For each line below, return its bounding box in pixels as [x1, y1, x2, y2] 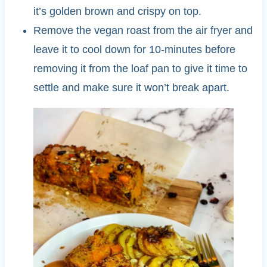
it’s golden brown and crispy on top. [33, 5, 201, 18]
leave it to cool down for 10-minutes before [33, 44, 235, 56]
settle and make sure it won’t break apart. [33, 82, 229, 94]
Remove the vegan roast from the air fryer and [33, 24, 253, 37]
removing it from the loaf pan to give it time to [33, 63, 247, 75]
